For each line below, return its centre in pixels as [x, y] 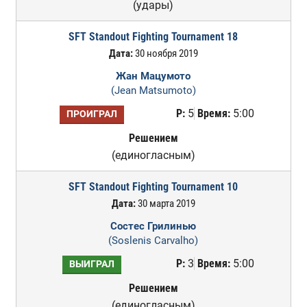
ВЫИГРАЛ [91, 264]
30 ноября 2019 [165, 53]
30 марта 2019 [165, 204]
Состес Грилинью [153, 226]
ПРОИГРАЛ [91, 114]
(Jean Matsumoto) [153, 90]
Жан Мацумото [153, 76]
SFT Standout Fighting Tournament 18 [153, 37]
